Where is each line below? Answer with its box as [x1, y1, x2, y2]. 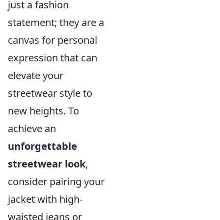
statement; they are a [8, 16, 104, 29]
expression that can [8, 51, 97, 64]
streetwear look [8, 157, 85, 170]
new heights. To [8, 104, 79, 117]
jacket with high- [8, 192, 82, 206]
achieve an [8, 122, 56, 135]
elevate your [8, 69, 63, 82]
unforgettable [8, 139, 77, 153]
